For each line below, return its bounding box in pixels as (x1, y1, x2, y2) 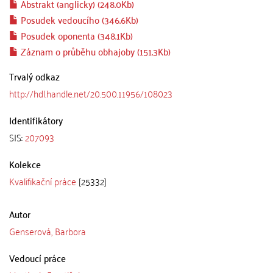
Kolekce (9, 155, 41, 172)
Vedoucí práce (9, 249, 66, 266)
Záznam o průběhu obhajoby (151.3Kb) (18, 42, 171, 60)
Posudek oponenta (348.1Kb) (18, 26, 133, 44)
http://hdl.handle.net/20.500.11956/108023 (9, 84, 172, 102)
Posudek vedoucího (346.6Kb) (18, 10, 138, 28)
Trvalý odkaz (9, 67, 60, 85)
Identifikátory (9, 111, 63, 129)
